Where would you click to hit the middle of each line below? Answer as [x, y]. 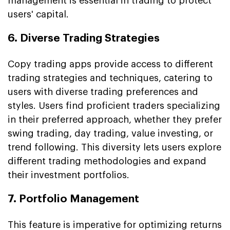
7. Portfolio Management [73, 199]
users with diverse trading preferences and [103, 92]
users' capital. [38, 14]
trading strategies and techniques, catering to [110, 78]
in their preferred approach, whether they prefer [115, 119]
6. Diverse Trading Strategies [84, 38]
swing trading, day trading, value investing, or [110, 133]
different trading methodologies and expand [107, 161]
